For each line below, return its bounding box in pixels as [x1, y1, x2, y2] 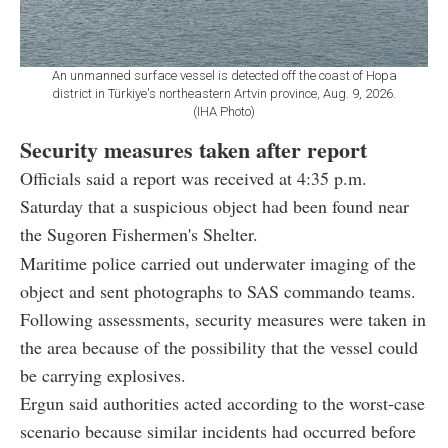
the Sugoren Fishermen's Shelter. [20, 222, 258, 247]
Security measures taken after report [20, 133, 367, 167]
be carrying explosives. [20, 363, 186, 388]
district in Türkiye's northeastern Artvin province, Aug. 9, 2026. [52, 86, 396, 102]
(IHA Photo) [193, 104, 255, 120]
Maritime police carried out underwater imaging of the [20, 251, 416, 276]
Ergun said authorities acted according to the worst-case [20, 391, 425, 416]
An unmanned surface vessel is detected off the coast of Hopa [51, 68, 397, 84]
